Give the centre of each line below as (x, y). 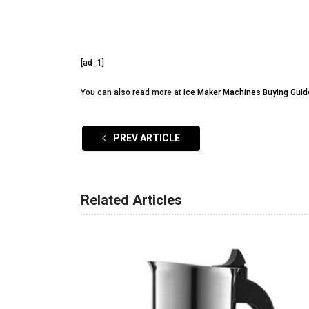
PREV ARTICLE (146, 138)
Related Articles (131, 200)
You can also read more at (132, 92)
